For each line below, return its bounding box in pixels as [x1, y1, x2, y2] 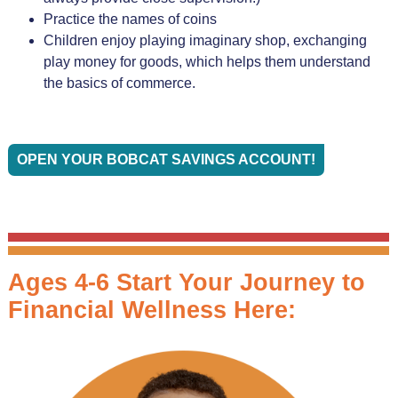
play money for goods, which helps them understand [43, 53, 370, 69]
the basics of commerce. [43, 75, 195, 91]
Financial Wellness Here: [7, 296, 296, 323]
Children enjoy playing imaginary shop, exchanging [43, 32, 367, 48]
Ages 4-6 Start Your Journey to [7, 268, 365, 296]
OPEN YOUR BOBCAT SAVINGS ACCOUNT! [16, 151, 315, 167]
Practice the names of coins [43, 11, 217, 27]
